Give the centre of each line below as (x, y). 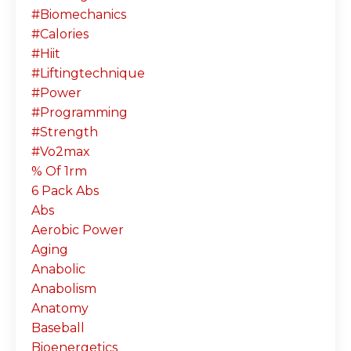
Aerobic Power (78, 230)
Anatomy (60, 308)
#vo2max (61, 151)
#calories (60, 34)
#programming (80, 112)
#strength (65, 132)
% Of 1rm (59, 171)
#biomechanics (79, 14)
